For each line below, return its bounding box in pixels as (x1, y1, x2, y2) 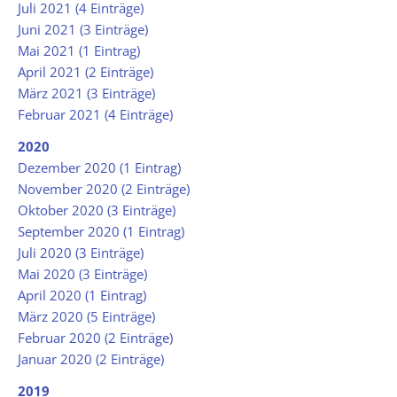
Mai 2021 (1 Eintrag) (18, 42, 140, 60)
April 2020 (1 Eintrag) (18, 286, 146, 305)
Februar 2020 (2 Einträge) (18, 329, 173, 347)
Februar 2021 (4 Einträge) (18, 105, 173, 124)
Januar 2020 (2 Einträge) (18, 350, 164, 369)
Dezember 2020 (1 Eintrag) (18, 159, 181, 177)
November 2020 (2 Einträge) (18, 180, 190, 198)
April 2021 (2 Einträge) (18, 63, 153, 82)
